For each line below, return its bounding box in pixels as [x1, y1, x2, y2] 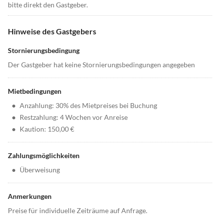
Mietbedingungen [8, 87, 61, 96]
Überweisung [20, 165, 60, 174]
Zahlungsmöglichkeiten [8, 151, 80, 160]
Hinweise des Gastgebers [8, 27, 96, 36]
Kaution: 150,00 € [20, 125, 74, 134]
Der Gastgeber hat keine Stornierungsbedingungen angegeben [8, 60, 195, 69]
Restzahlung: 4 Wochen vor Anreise [20, 113, 128, 122]
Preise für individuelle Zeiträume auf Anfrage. [8, 206, 147, 215]
